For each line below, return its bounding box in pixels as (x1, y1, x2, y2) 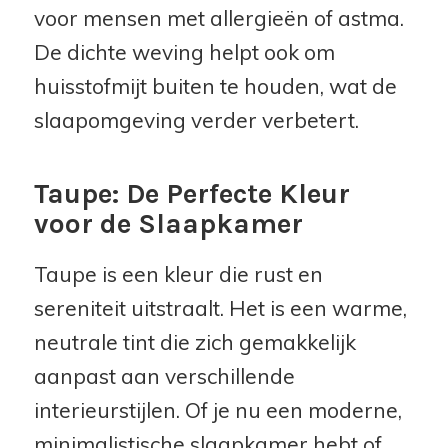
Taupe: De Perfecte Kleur (33, 176, 350, 210)
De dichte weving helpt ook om (33, 38, 335, 65)
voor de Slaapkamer (33, 206, 303, 240)
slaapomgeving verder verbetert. (33, 106, 359, 133)
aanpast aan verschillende (33, 362, 295, 389)
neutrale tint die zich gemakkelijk (33, 328, 356, 355)
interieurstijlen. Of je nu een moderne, (33, 396, 402, 423)
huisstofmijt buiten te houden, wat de (33, 72, 397, 99)
